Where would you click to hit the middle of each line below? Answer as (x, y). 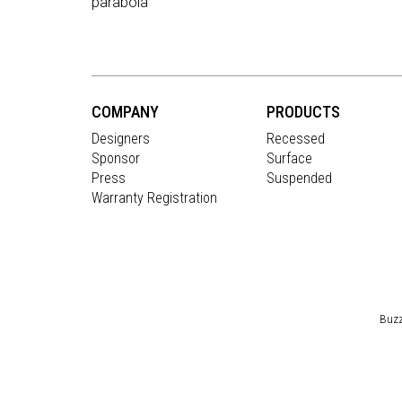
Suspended (299, 179)
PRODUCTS (303, 112)
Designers (121, 139)
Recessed (296, 139)
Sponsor (116, 159)
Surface (289, 159)
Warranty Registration (154, 198)
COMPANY (125, 112)
